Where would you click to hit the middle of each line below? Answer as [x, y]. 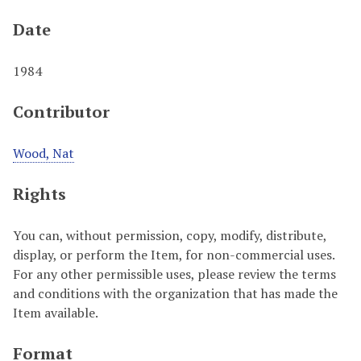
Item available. [56, 313]
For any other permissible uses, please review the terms [174, 274]
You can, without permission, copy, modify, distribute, [170, 235]
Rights [39, 194]
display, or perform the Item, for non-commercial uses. [174, 255]
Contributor [61, 112]
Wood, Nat [44, 153]
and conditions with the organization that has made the [175, 293]
